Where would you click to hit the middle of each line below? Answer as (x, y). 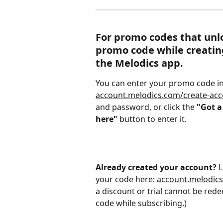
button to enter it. (152, 119)
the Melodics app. (139, 63)
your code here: (126, 179)
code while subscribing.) (141, 203)
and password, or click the (146, 107)
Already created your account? (156, 167)
